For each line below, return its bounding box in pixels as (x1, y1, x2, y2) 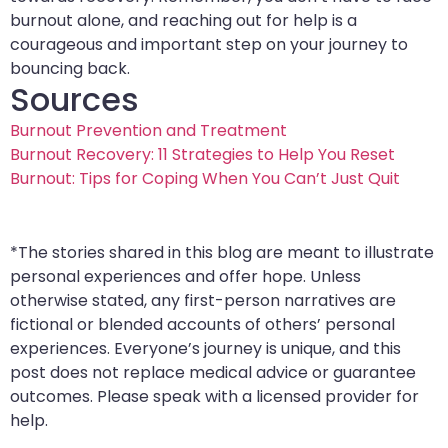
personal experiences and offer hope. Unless (10, 265, 361, 289)
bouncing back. (10, 57, 130, 81)
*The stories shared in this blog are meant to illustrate (10, 241, 434, 265)
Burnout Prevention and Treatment (10, 119, 287, 143)
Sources (10, 77, 139, 123)
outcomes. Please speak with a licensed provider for (10, 385, 419, 409)
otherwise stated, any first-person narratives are (10, 289, 396, 313)
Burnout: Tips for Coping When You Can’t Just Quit (10, 167, 400, 191)
